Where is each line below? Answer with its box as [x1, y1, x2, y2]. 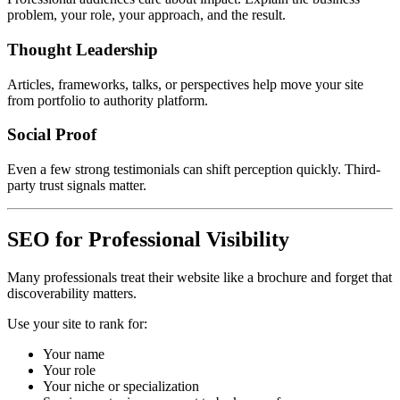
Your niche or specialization [43, 379, 199, 394]
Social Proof [7, 125, 96, 145]
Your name [43, 346, 104, 362]
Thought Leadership [7, 40, 158, 60]
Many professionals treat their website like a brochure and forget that [7, 270, 392, 285]
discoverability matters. [7, 286, 137, 301]
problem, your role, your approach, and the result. [7, 7, 286, 23]
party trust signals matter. [7, 178, 146, 194]
